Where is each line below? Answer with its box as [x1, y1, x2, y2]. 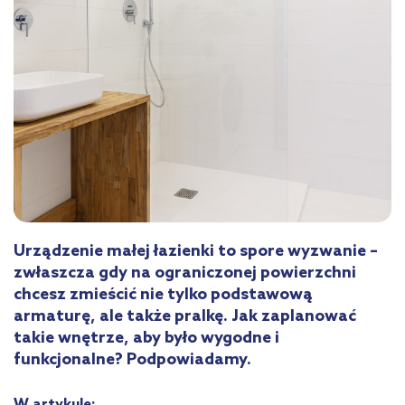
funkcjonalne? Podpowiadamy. [14, 349, 251, 370]
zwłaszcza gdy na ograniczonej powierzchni [14, 262, 356, 283]
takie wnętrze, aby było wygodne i [14, 327, 279, 348]
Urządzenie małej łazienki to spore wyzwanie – [14, 240, 378, 261]
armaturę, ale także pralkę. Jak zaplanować [14, 306, 356, 326]
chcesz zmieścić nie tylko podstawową [14, 284, 313, 305]
